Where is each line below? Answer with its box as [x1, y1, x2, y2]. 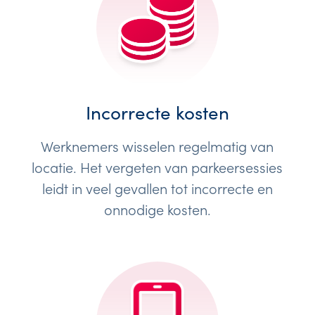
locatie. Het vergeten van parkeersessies [32, 157, 283, 177]
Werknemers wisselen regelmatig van [41, 136, 274, 156]
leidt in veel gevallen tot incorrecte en [41, 178, 273, 198]
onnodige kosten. [103, 199, 211, 219]
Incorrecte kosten [85, 99, 229, 124]
